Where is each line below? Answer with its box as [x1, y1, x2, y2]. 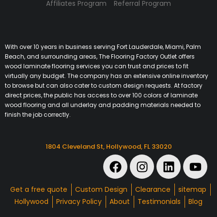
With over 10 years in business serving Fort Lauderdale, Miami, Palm [5, 43, 201, 51]
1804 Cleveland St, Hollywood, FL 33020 [45, 142, 172, 152]
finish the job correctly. [5, 110, 71, 119]
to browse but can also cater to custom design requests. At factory [5, 81, 202, 90]
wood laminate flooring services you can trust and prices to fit [5, 62, 188, 71]
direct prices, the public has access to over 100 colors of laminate [5, 91, 198, 100]
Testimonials [138, 197, 181, 207]
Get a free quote [10, 185, 67, 195]
